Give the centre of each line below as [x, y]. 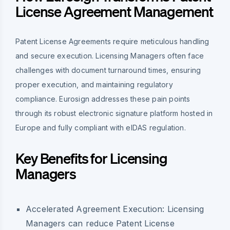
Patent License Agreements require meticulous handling [112, 41]
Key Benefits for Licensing [91, 158]
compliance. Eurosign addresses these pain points [103, 99]
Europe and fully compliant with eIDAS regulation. [101, 127]
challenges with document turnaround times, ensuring [108, 70]
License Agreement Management [114, 11]
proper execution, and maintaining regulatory [94, 84]
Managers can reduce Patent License [100, 223]
